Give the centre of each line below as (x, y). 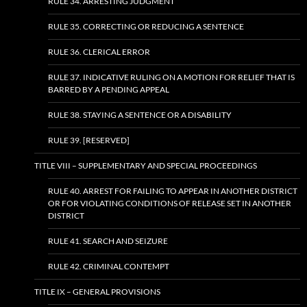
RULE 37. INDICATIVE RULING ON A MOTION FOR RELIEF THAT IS (171, 77)
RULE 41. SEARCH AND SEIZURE (108, 241)
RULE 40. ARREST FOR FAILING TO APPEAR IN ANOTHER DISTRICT (173, 191)
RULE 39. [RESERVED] (89, 140)
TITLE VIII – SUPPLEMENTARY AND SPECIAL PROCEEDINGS (146, 166)
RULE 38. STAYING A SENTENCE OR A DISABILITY (140, 115)
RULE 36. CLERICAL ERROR (99, 52)
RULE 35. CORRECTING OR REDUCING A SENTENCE (146, 27)
